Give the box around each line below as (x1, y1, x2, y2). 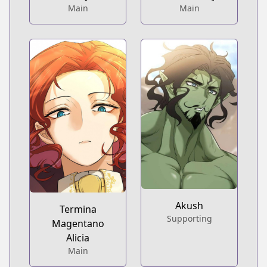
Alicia (66, 231, 89, 244)
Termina (59, 202, 97, 216)
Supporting (166, 212, 212, 224)
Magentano (51, 216, 104, 230)
